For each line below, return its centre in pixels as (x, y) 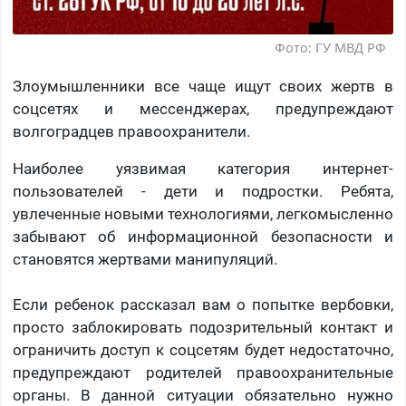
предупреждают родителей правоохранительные (203, 373)
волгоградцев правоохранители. (131, 132)
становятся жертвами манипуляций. (145, 260)
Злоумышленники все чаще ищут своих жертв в (203, 87)
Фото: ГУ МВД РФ (331, 48)
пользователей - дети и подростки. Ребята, (203, 192)
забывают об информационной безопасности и (203, 237)
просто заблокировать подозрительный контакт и (203, 328)
